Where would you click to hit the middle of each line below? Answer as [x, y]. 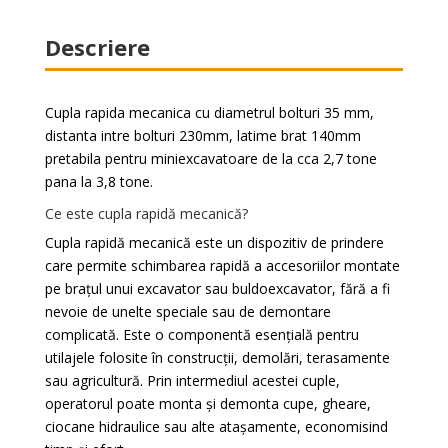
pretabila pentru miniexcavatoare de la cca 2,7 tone [210, 158]
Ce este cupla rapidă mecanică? [146, 213]
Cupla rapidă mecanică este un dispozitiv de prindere [214, 242]
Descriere [97, 47]
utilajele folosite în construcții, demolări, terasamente [217, 357]
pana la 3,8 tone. [98, 181]
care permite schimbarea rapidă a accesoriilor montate [222, 265]
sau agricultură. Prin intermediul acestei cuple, [192, 380]
